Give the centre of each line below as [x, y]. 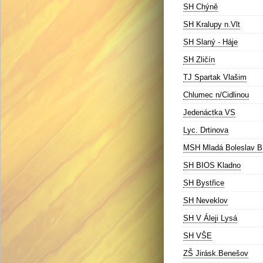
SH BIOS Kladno [212, 165]
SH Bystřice [204, 183]
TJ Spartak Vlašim [215, 77]
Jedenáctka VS [209, 112]
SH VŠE [198, 236]
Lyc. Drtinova [206, 130]
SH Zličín [199, 60]
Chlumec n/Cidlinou [216, 95]
